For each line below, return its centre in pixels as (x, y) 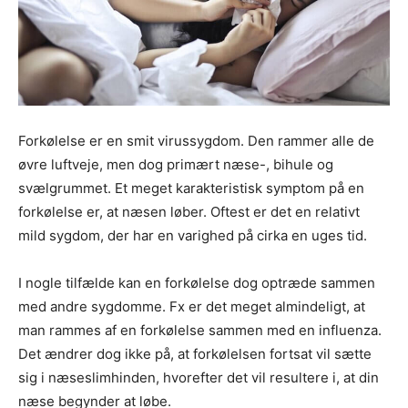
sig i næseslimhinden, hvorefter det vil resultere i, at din (199, 378)
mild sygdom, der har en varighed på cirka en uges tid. (193, 236)
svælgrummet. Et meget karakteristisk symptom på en (191, 189)
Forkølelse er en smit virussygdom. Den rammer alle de (196, 141)
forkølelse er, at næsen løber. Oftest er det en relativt (189, 212)
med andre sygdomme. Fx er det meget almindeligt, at (192, 307)
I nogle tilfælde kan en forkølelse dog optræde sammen (197, 283)
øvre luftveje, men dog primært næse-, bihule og (176, 165)
